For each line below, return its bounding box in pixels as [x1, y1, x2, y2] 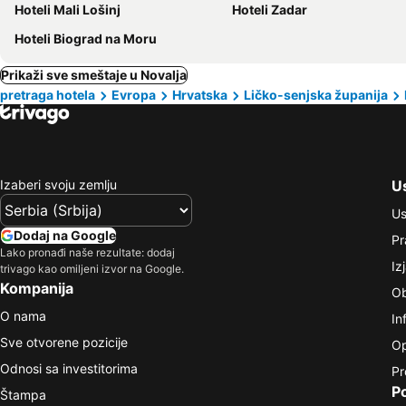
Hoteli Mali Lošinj [14, 2, 121, 17]
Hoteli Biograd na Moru [14, 31, 157, 46]
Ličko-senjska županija [244, 87, 388, 102]
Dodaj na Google [14, 227, 116, 243]
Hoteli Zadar [232, 2, 307, 17]
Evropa [111, 87, 156, 102]
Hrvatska [172, 87, 227, 102]
